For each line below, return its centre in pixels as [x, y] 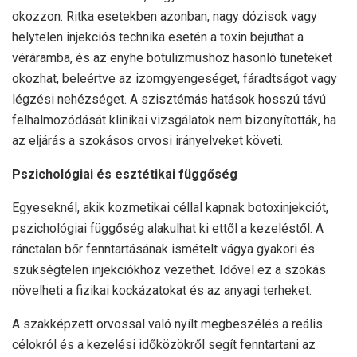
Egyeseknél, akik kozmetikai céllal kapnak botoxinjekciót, [170, 208]
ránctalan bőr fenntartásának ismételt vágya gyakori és [163, 249]
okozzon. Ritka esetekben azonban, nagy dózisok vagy [165, 17]
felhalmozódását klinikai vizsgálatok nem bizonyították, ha [174, 120]
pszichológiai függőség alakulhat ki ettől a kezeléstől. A [168, 229]
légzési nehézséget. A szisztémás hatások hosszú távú [169, 100]
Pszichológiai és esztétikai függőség [125, 175]
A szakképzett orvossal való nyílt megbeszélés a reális [167, 324]
